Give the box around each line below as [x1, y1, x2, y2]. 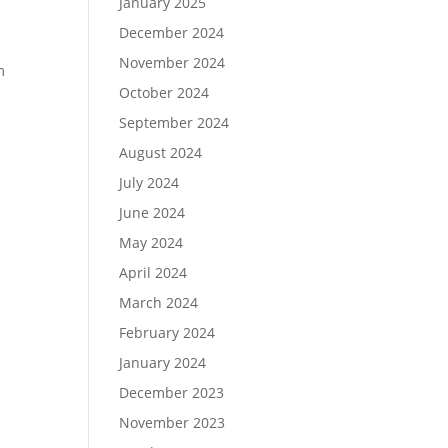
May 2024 [119, 233, 184, 252]
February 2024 [119, 323, 216, 342]
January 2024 [119, 353, 207, 372]
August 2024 [119, 143, 203, 162]
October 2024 [119, 83, 210, 102]
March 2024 [119, 293, 199, 312]
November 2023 [119, 413, 226, 432]
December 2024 [119, 23, 225, 42]
